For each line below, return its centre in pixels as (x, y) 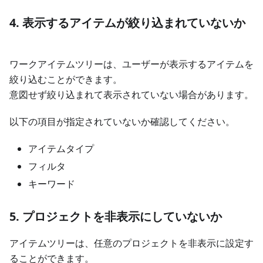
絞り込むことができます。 (66, 80)
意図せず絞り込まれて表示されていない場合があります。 (131, 95)
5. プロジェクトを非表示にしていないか (116, 217)
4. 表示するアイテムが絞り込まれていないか (127, 23)
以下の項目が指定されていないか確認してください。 (122, 122)
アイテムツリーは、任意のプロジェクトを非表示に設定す (131, 243)
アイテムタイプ (61, 149)
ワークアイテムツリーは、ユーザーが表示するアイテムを (131, 64)
